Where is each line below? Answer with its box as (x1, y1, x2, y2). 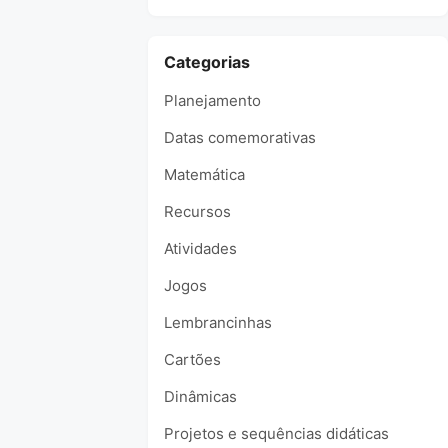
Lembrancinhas (164, 313, 272, 332)
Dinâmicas (164, 387, 237, 406)
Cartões (164, 350, 221, 369)
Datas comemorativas (164, 128, 316, 147)
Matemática (164, 165, 245, 184)
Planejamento (164, 91, 261, 110)
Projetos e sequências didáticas (164, 424, 389, 443)
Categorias (164, 52, 250, 72)
